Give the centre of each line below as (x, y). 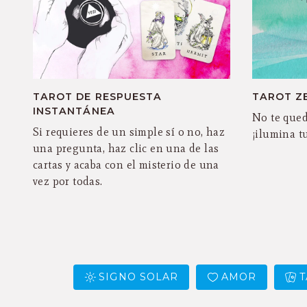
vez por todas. (68, 182)
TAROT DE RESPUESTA (98, 97)
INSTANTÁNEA (74, 111)
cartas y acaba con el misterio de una (126, 165)
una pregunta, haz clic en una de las (126, 149)
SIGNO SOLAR (139, 277)
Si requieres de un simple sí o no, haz (129, 132)
